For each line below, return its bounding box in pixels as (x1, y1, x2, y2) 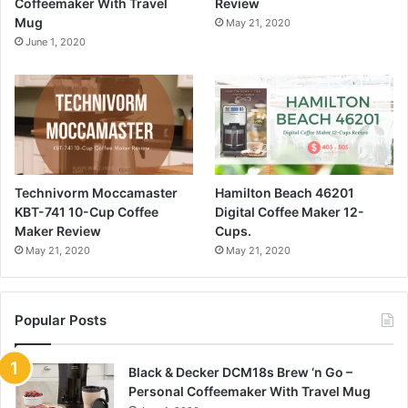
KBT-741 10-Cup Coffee (15, 203, 158, 219)
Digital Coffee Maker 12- (215, 203, 365, 219)
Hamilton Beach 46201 (215, 184, 355, 200)
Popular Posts (15, 311, 107, 329)
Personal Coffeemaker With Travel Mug (128, 382, 371, 399)
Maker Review (15, 222, 101, 239)
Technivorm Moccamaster (15, 184, 178, 200)
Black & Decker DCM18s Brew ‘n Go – (128, 363, 352, 380)
